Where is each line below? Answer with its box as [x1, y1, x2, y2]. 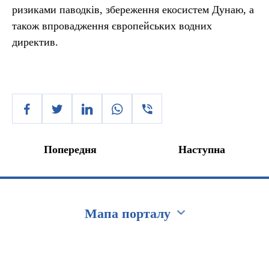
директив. [12, 36, 58, 48]
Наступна [178, 144, 225, 156]
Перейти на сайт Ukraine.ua [7, 238, 135, 250]
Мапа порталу [85, 206, 171, 221]
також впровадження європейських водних [12, 20, 212, 32]
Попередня [44, 144, 97, 156]
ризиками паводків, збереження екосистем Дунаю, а [12, 4, 254, 16]
